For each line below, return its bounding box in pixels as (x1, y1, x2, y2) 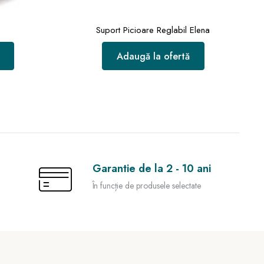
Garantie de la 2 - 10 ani (92, 161, 211, 176)
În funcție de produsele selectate (92, 180, 201, 192)
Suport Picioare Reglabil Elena (96, 24, 210, 37)
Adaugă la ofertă (116, 49, 190, 63)
